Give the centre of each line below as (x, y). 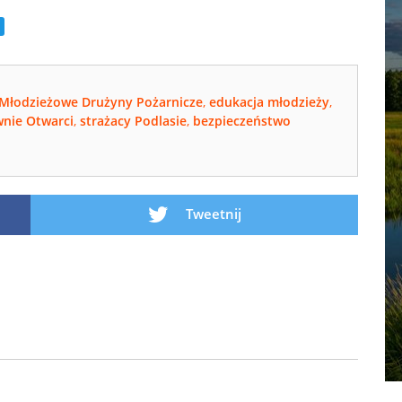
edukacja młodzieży (269, 101)
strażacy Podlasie (133, 120)
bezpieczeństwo (242, 120)
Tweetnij (211, 213)
